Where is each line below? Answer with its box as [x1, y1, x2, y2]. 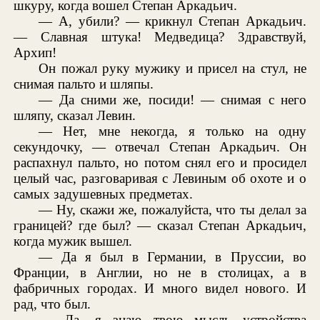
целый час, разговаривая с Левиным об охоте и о [14, 171, 306, 186]
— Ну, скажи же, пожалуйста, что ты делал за [39, 202, 306, 218]
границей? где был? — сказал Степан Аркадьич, [14, 218, 306, 234]
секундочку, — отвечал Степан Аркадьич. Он [14, 139, 306, 155]
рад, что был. [14, 296, 91, 312]
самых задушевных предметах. [14, 186, 194, 202]
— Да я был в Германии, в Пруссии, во [39, 249, 306, 265]
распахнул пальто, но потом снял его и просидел [14, 155, 306, 171]
